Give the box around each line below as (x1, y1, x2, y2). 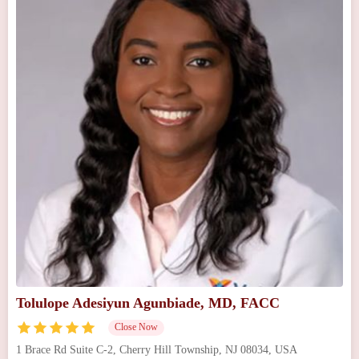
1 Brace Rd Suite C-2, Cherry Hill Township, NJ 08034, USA (16, 343, 297, 356)
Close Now (115, 321, 158, 333)
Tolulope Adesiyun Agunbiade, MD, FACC (16, 294, 280, 311)
